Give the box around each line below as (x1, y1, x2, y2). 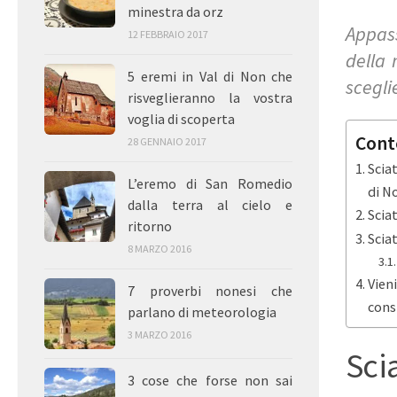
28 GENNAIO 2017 (128, 135, 206, 149)
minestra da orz (128, 3, 223, 21)
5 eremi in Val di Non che (128, 67, 292, 86)
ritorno (128, 217, 172, 236)
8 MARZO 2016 (128, 242, 191, 256)
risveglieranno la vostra (128, 89, 292, 107)
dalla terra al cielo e (128, 196, 292, 214)
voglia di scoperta (128, 110, 235, 128)
